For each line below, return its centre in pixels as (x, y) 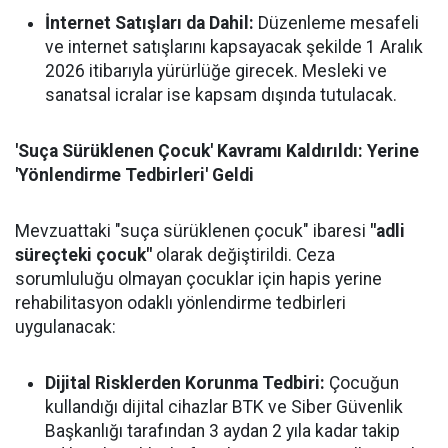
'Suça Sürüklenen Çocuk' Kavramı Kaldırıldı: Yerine (217, 151)
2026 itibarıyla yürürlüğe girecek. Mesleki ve (216, 71)
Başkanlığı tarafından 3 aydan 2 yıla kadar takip (222, 431)
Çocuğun (362, 383)
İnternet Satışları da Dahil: (149, 23)
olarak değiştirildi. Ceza (243, 255)
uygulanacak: (65, 327)
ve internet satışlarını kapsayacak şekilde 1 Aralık (234, 47)
